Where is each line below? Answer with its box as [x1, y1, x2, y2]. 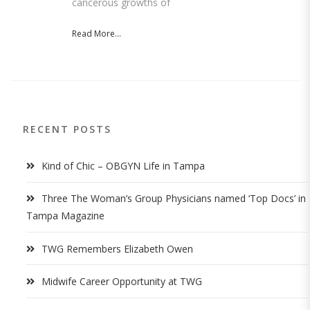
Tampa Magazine [26, 209, 104, 223]
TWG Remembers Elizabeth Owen [42, 241, 193, 255]
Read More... [72, 27, 121, 39]
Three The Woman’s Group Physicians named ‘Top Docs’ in [42, 192, 306, 206]
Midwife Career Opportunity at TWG [42, 275, 202, 289]
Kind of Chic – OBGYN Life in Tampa [42, 158, 205, 172]
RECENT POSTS [23, 122, 111, 136]
